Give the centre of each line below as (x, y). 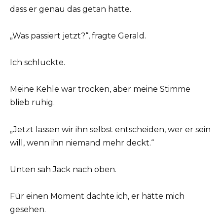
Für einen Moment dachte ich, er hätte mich (97, 196)
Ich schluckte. (37, 63)
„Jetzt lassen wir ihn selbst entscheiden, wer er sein (110, 129)
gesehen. (28, 209)
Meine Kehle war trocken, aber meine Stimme (100, 89)
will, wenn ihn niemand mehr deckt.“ (82, 143)
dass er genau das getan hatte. (71, 9)
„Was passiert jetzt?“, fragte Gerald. (78, 36)
